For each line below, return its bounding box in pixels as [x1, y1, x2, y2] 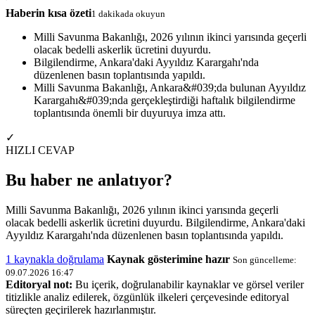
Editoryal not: [6, 278, 72, 290]
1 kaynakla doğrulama [6, 252, 104, 265]
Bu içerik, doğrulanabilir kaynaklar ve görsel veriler [72, 278, 304, 290]
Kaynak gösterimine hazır [107, 252, 230, 265]
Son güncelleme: [233, 254, 297, 265]
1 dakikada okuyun [91, 8, 165, 19]
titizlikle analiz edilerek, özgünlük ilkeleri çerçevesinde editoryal [6, 290, 289, 303]
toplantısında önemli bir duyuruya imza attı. [34, 106, 226, 119]
